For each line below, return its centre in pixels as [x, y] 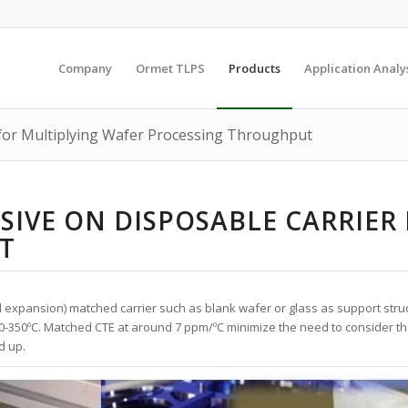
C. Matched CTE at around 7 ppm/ [122, 327]
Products [255, 68]
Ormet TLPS [170, 68]
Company [85, 68]
